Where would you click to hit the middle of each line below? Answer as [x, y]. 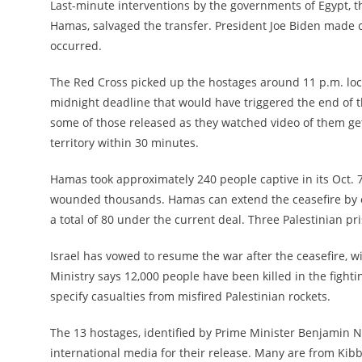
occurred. [76, 46]
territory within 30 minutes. [124, 143]
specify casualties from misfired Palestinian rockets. [190, 297]
